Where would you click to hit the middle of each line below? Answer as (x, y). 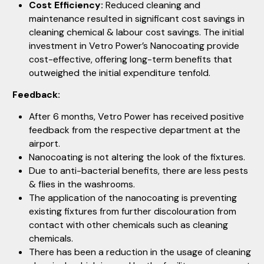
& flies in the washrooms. (82, 184)
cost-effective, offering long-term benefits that (131, 60)
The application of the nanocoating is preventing (133, 198)
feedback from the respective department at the (135, 130)
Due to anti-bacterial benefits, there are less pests (138, 171)
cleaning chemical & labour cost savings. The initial (136, 32)
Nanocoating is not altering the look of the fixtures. (137, 157)
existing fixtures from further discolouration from (133, 212)
